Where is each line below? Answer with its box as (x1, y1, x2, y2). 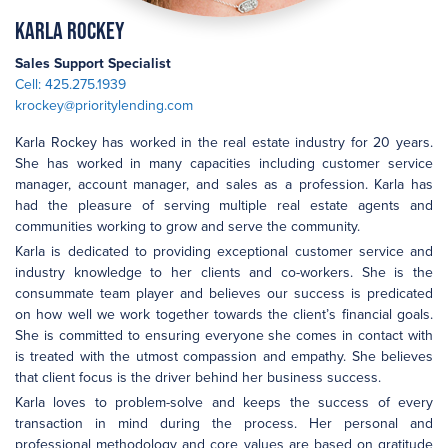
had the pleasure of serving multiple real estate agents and (15, 197, 433, 214)
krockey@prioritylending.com (15, 97, 193, 114)
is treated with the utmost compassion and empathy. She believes (15, 348, 433, 365)
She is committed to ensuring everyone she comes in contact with (15, 327, 433, 344)
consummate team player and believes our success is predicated (15, 285, 433, 302)
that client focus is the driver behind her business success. (15, 369, 381, 386)
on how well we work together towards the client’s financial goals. (15, 306, 433, 323)
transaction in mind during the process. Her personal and (15, 415, 433, 432)
